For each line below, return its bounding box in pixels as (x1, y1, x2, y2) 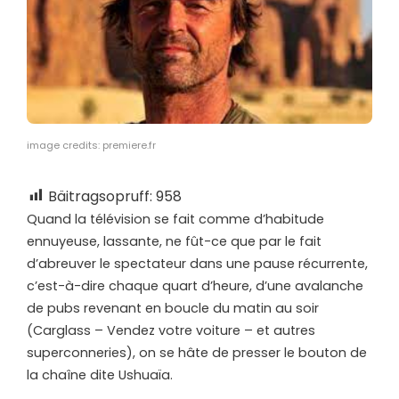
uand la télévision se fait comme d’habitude (37, 209, 324, 228)
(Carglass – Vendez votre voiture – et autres (27, 321, 315, 339)
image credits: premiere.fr (27, 137, 156, 152)
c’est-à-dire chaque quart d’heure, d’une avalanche (27, 276, 363, 295)
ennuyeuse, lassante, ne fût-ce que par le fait (27, 232, 322, 250)
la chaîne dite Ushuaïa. (27, 365, 173, 384)
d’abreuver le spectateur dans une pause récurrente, (27, 254, 368, 273)
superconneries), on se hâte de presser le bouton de (27, 343, 367, 362)
